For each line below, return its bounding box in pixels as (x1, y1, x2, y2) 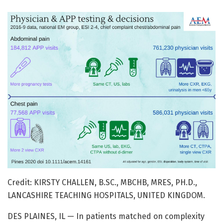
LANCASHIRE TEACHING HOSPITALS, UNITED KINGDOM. (7, 190, 205, 200)
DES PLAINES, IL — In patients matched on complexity (7, 211, 205, 221)
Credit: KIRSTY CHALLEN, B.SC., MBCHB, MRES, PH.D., (7, 177, 197, 187)
